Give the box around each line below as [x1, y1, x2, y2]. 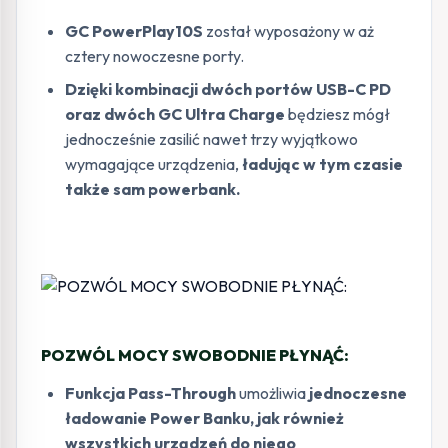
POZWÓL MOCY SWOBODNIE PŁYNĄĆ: [41, 344, 349, 365]
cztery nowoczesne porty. [65, 45, 244, 66]
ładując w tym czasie [239, 153, 403, 174]
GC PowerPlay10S [65, 20, 203, 41]
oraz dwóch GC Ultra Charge [65, 103, 288, 124]
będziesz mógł [288, 103, 390, 124]
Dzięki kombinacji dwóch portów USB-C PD [65, 78, 391, 99]
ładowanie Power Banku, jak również [65, 407, 344, 428]
